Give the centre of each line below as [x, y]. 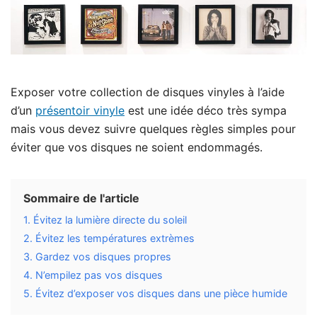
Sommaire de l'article [81, 198]
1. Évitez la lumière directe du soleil [105, 220]
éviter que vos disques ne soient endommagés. [137, 148]
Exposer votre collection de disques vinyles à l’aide [148, 92]
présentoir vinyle [80, 111]
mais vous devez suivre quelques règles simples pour [153, 129]
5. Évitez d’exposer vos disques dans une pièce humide [155, 294]
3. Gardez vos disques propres [97, 257]
